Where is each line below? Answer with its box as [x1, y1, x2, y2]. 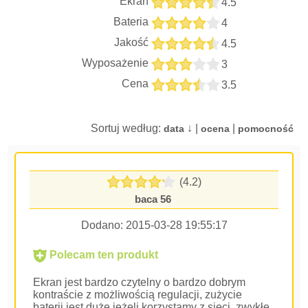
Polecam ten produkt [47, 248, 159, 261]
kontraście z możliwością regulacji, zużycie [33, 288, 243, 300]
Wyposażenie [82, 56, 149, 69]
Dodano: [80, 219, 126, 231]
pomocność [237, 122, 294, 134]
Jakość [114, 36, 149, 48]
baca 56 [134, 192, 171, 205]
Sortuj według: [90, 122, 164, 134]
